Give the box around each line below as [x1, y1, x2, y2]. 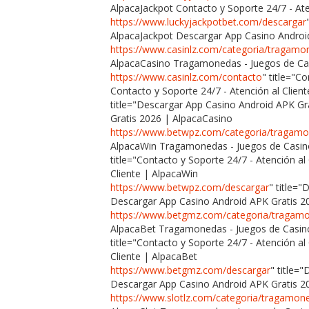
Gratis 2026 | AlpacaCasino [110, 111, 232, 125]
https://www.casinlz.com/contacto [110, 70, 262, 83]
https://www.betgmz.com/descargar [110, 263, 270, 277]
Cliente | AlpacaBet [110, 249, 197, 263]
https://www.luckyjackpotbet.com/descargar [110, 14, 306, 28]
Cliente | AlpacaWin [110, 166, 198, 180]
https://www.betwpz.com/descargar [110, 180, 269, 194]
